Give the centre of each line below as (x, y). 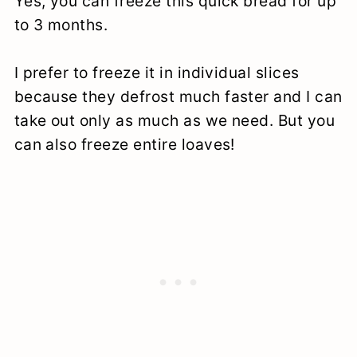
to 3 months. (61, 24)
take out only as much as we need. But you (175, 120)
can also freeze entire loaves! (124, 144)
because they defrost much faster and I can (178, 96)
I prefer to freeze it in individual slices (157, 72)
